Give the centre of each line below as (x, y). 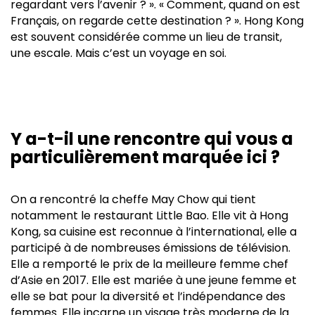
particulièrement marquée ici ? (145, 157)
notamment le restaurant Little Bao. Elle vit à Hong (149, 215)
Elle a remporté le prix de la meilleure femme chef (149, 264)
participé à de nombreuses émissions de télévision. (150, 247)
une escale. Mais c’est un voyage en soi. (118, 53)
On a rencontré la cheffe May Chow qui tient (133, 199)
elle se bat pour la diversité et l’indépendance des (148, 296)
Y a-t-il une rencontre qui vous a (152, 139)
